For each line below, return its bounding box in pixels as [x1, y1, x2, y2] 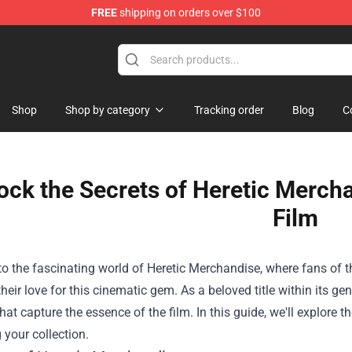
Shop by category [65, 104, 150, 116]
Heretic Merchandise [147, 261, 260, 276]
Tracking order [194, 104, 264, 116]
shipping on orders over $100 [117, 6, 261, 19]
